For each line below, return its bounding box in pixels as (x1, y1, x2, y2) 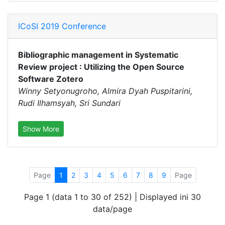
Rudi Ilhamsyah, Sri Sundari (18, 98, 121, 108)
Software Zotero (18, 74, 83, 84)
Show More (23, 125, 59, 133)
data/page (93, 204, 132, 214)
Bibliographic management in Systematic (18, 50, 178, 60)
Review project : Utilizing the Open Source (18, 62, 184, 72)
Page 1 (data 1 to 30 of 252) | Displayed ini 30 (24, 192, 201, 202)
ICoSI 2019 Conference (18, 21, 106, 31)
